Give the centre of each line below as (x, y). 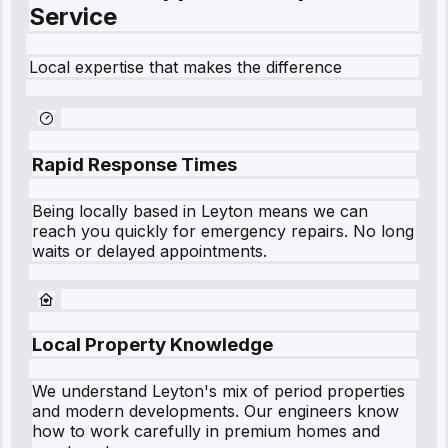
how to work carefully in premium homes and (206, 431)
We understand (92, 391)
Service (73, 17)
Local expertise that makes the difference (185, 67)
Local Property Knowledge (152, 345)
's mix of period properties (304, 391)
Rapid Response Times (134, 164)
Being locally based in (116, 210)
